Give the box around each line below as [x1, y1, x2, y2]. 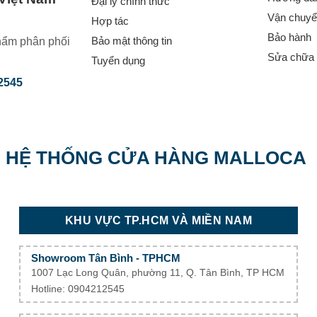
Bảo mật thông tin [91, 35, 172, 47]
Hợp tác [91, 15, 129, 27]
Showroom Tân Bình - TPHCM [31, 251, 181, 264]
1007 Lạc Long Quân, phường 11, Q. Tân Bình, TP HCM [31, 267, 285, 278]
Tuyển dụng [91, 54, 145, 67]
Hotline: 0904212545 [31, 283, 125, 294]
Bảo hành [267, 31, 311, 43]
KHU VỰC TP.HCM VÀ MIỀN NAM [64, 214, 253, 227]
